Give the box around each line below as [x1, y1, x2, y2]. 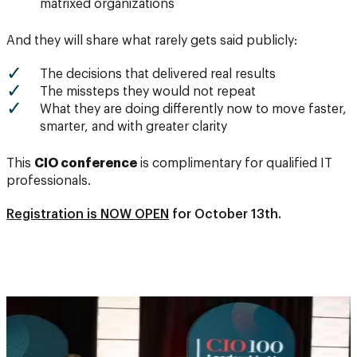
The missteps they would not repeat [40, 84, 256, 98]
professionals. [6, 174, 91, 187]
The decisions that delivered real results [40, 67, 276, 80]
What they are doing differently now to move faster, [40, 102, 347, 116]
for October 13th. [169, 207, 284, 221]
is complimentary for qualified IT [137, 156, 332, 170]
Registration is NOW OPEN [6, 207, 169, 221]
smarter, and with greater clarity [40, 120, 227, 133]
